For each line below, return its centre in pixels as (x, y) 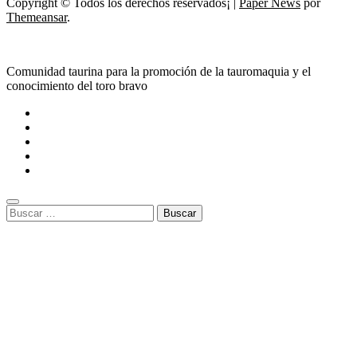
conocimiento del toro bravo (77, 86)
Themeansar (37, 18)
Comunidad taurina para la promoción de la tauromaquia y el (159, 72)
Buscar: (25, 211)
